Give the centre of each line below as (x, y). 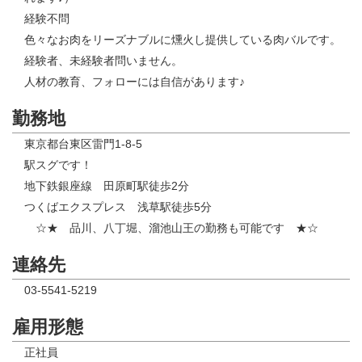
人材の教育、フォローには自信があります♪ (135, 82)
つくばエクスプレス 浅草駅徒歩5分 (118, 207)
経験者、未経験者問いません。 (103, 61)
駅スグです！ (64, 165)
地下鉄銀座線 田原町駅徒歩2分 (107, 186)
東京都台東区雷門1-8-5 (83, 144)
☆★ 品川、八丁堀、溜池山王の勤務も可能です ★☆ (171, 228)
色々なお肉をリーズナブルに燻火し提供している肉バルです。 (183, 40)
